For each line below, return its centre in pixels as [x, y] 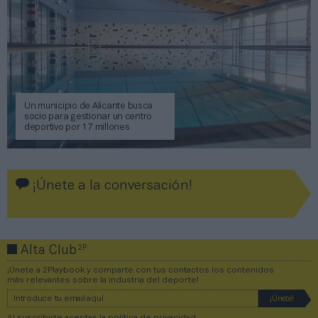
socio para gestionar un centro [88, 117]
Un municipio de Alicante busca [89, 107]
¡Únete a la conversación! [111, 186]
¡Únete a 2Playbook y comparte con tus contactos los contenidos [141, 270]
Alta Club [49, 251]
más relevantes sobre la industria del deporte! [103, 280]
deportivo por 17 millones [77, 128]
